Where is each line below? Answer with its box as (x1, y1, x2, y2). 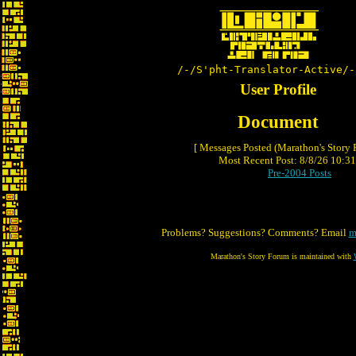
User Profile (240, 81, 316, 98)
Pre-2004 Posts (268, 167, 331, 179)
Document (238, 111, 319, 132)
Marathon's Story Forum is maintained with (210, 252, 354, 261)
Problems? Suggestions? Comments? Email (161, 226, 349, 238)
